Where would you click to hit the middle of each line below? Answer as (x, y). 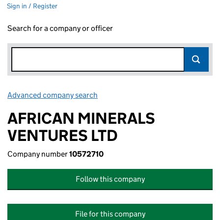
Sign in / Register (32, 6)
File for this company (110, 214)
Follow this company (110, 179)
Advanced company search (53, 95)
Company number (38, 154)
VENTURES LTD (63, 136)
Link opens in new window (143, 95)
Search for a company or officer (60, 28)
